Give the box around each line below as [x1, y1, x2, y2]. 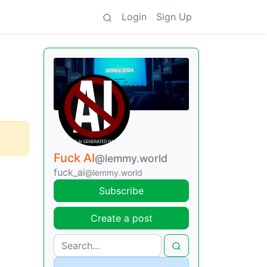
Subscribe [99, 184, 144, 197]
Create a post [90, 212, 153, 224]
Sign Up [156, 11, 192, 23]
